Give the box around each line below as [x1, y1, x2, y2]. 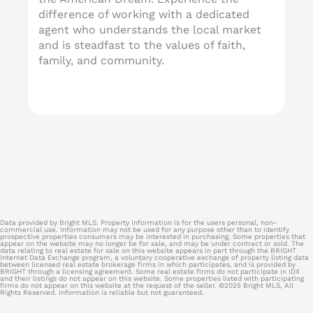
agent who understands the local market [38, 22, 261, 36]
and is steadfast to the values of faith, [38, 38, 245, 52]
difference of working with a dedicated [38, 7, 249, 21]
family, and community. [38, 53, 164, 67]
